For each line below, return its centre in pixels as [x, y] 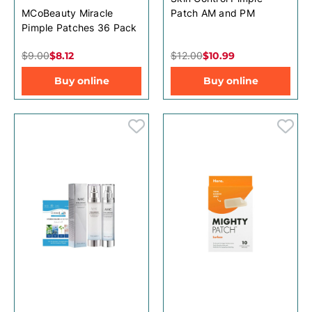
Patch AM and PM [213, 13]
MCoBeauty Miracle [68, 13]
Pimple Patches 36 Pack [79, 27]
